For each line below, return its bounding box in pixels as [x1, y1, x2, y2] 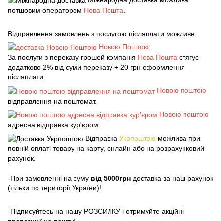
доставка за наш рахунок [131, 174, 213, 183]
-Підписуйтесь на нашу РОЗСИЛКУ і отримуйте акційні [8, 207, 184, 216]
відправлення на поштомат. [8, 97, 97, 105]
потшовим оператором [8, 6, 84, 15]
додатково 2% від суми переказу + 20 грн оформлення [8, 63, 185, 72]
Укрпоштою [119, 134, 156, 143]
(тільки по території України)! [8, 184, 101, 192]
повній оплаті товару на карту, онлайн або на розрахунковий [8, 145, 204, 153]
